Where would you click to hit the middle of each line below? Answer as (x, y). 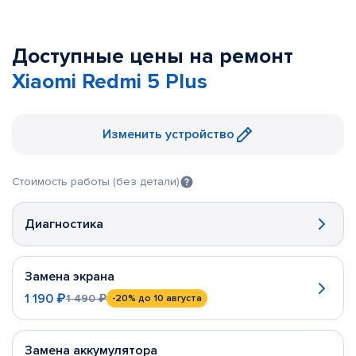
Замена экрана (70, 277)
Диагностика (64, 224)
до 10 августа (170, 298)
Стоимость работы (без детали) (96, 182)
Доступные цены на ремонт (153, 56)
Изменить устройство (168, 134)
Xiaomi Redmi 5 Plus (110, 82)
